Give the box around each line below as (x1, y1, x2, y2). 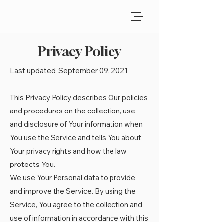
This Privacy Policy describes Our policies (10, 93, 148, 102)
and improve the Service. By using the (10, 186, 136, 196)
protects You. (10, 160, 55, 169)
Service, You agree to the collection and (10, 200, 142, 209)
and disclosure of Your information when (10, 119, 143, 129)
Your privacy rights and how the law (10, 146, 127, 156)
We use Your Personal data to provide (10, 173, 135, 182)
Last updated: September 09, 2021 (10, 66, 128, 75)
